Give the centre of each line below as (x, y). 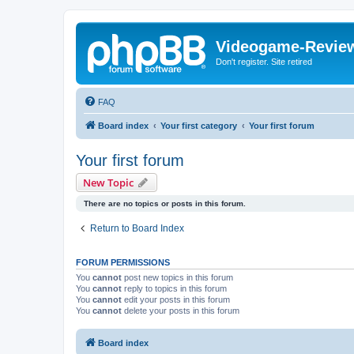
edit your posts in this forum (176, 299)
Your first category (199, 125)
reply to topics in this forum (174, 288)
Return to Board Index (137, 228)
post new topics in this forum (177, 277)
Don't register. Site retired (264, 62)
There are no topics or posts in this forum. (165, 203)
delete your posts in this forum (181, 310)
